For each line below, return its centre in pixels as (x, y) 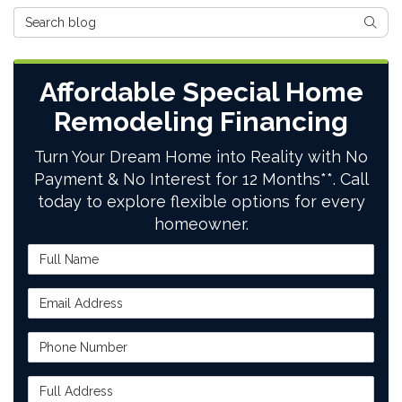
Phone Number (75, 340)
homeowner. (201, 223)
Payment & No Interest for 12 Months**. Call (201, 179)
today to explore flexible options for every (201, 201)
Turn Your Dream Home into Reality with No (201, 156)
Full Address (67, 384)
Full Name (60, 252)
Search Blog (52, 15)
